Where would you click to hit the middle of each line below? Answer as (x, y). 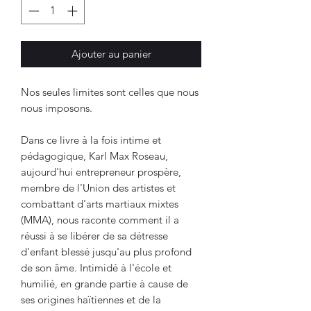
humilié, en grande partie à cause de (104, 283)
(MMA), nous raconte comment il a (100, 219)
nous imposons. (57, 108)
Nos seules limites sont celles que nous (110, 92)
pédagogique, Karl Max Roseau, (94, 155)
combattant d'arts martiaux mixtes (100, 203)
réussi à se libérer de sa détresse (94, 235)
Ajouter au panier (111, 53)
